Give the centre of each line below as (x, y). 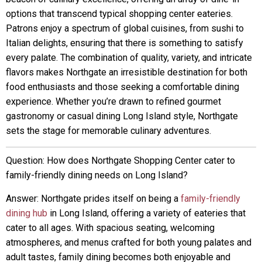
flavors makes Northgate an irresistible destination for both (127, 72)
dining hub (27, 213)
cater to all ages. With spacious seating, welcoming (110, 228)
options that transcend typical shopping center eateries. (119, 14)
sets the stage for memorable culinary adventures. (108, 131)
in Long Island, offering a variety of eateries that (146, 213)
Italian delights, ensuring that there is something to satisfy (125, 43)
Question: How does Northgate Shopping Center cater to (120, 161)
